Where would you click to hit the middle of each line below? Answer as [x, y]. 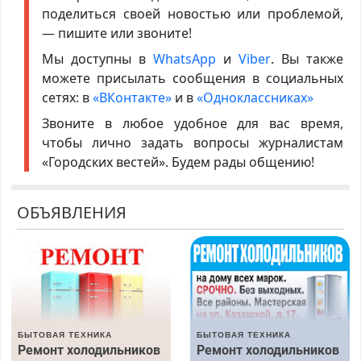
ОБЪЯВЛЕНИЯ [71, 213]
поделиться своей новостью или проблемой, [193, 14]
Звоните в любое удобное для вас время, [193, 124]
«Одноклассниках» [255, 98]
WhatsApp [188, 59]
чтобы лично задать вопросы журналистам [193, 143]
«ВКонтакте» [132, 98]
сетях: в [67, 98]
